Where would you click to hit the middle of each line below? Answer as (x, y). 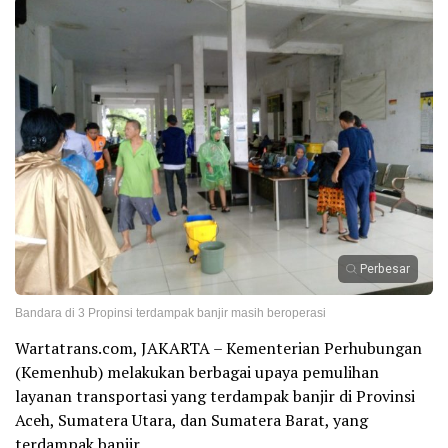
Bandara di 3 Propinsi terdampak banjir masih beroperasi (170, 313)
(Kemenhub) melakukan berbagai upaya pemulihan (197, 372)
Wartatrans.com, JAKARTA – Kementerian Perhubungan (218, 348)
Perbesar (385, 269)
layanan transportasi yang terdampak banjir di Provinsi (215, 396)
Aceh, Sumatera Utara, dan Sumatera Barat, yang (191, 420)
